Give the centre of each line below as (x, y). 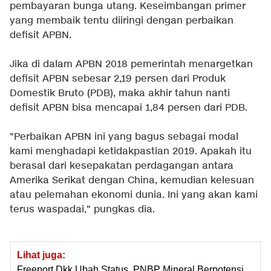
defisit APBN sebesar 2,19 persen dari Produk (118, 79)
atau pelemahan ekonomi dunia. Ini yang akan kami (134, 195)
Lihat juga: (41, 255)
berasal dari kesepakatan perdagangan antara (122, 166)
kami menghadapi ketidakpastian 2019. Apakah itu (131, 152)
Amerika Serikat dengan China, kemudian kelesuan (132, 181)
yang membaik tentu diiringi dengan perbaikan (122, 21)
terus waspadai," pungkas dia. (82, 210)
